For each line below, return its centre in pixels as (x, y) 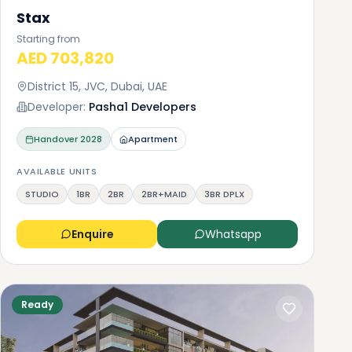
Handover (56, 139)
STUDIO (42, 194)
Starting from (48, 39)
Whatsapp (233, 234)
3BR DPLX (224, 194)
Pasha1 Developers (143, 107)
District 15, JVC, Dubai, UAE (97, 86)
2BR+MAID (164, 194)
